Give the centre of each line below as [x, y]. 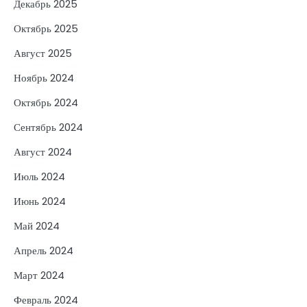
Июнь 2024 [40, 201]
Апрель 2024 [44, 250]
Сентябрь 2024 [48, 127]
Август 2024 [43, 151]
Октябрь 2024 [46, 102]
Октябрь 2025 [46, 28]
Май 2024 [37, 225]
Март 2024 [39, 275]
